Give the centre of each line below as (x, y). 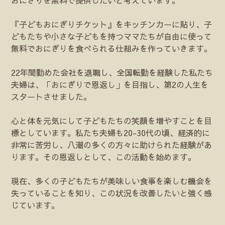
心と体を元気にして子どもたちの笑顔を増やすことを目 (112, 120)
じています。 (35, 205)
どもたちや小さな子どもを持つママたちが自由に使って (112, 36)
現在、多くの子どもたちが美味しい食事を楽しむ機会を (112, 181)
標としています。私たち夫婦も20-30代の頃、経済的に (111, 132)
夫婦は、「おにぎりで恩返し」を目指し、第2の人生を (110, 84)
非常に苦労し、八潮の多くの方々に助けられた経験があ (112, 144)
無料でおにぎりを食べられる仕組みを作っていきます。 (112, 48)
